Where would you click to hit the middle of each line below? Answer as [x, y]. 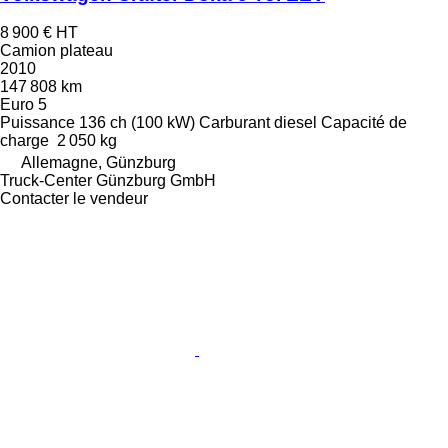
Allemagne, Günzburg [98, 163]
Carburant [234, 123]
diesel [295, 123]
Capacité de [364, 123]
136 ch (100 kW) [137, 123]
